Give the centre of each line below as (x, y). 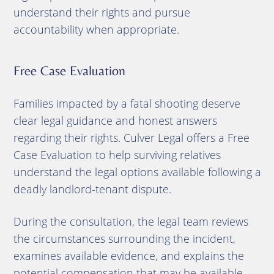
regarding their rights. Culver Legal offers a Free (131, 137)
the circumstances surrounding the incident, (124, 238)
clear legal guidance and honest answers (115, 120)
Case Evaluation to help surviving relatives (117, 154)
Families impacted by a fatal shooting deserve (127, 103)
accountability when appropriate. (96, 29)
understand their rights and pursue (102, 12)
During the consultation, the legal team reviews (131, 221)
